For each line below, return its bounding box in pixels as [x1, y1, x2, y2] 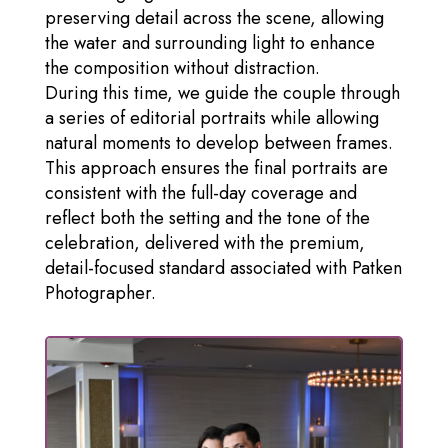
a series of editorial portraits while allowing [44, 104, 379, 131]
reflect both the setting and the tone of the [44, 204, 370, 231]
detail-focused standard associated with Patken [44, 254, 402, 281]
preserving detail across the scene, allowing [44, 4, 384, 31]
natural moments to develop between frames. [44, 129, 393, 156]
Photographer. [44, 279, 156, 306]
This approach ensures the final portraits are [44, 154, 388, 181]
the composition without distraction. [44, 54, 320, 81]
